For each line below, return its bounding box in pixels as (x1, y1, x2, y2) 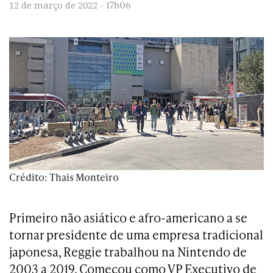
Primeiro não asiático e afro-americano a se (9, 209, 247, 226)
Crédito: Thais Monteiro (9, 170, 119, 184)
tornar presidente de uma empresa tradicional (9, 226, 263, 243)
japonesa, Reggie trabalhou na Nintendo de (9, 243, 247, 260)
